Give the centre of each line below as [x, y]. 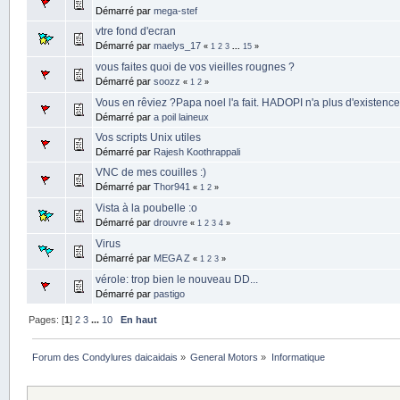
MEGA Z [171, 258]
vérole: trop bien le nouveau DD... [176, 279]
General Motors [225, 357]
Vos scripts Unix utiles [148, 137]
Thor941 [171, 186]
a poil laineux [181, 117]
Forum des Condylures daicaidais [105, 357]
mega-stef [175, 10]
